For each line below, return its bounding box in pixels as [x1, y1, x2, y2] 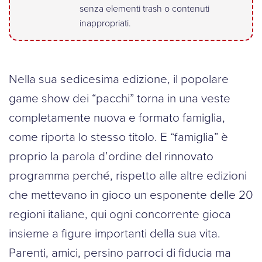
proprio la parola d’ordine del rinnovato [9, 147, 213, 164]
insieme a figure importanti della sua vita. [9, 224, 220, 241]
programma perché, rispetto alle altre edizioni [9, 166, 247, 183]
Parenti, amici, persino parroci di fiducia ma [9, 243, 231, 260]
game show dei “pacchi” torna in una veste [9, 89, 230, 106]
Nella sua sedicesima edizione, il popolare [9, 70, 229, 87]
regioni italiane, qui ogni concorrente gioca [9, 205, 231, 222]
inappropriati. [80, 16, 131, 29]
